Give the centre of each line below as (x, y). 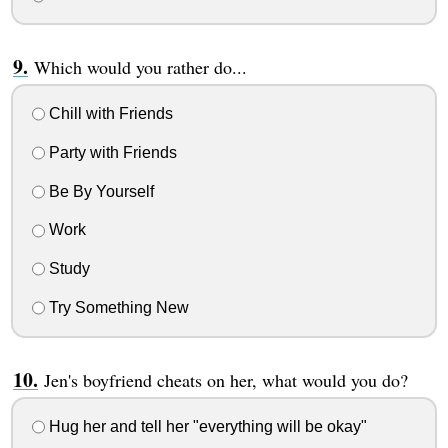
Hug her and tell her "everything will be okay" (205, 426)
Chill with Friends (108, 114)
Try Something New (116, 307)
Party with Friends (110, 152)
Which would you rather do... (140, 67)
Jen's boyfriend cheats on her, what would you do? (225, 379)
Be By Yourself (99, 191)
